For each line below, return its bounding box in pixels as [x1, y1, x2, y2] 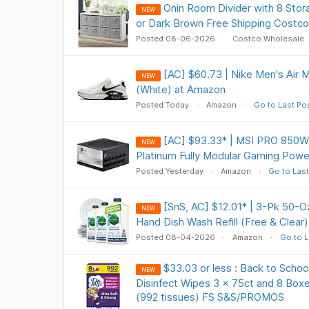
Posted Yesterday [135, 166, 206, 176]
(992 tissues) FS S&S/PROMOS [135, 290, 284, 303]
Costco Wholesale [232, 34, 304, 43]
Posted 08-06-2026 [135, 34, 217, 43]
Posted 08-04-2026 [135, 232, 217, 242]
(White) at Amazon [135, 83, 226, 96]
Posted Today [135, 100, 191, 110]
